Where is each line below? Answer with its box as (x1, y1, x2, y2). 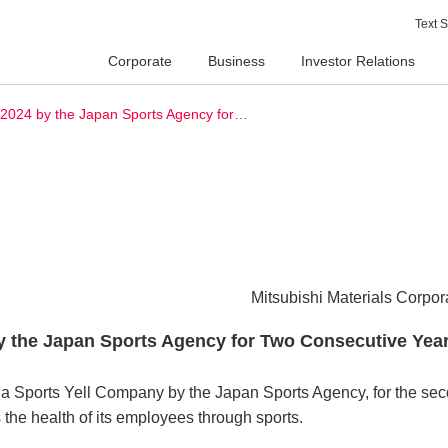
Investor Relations (301, 52, 415, 69)
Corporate (108, 52, 172, 69)
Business (208, 52, 265, 69)
